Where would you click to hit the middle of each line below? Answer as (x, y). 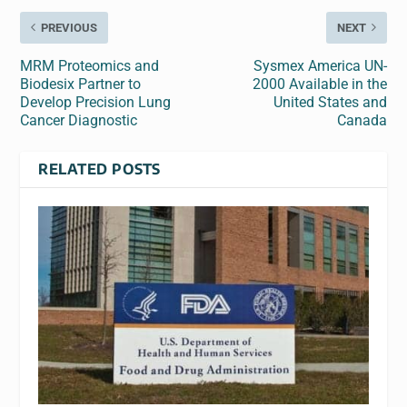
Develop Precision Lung (96, 102)
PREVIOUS (69, 27)
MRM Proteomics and (90, 65)
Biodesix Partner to (81, 84)
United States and (330, 102)
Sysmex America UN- (320, 65)
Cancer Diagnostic (79, 120)
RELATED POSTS (99, 169)
